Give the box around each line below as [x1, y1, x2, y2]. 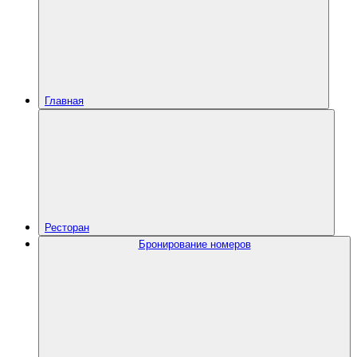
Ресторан [45, 222, 89, 233]
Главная [45, 95, 84, 107]
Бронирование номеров [138, 238, 251, 250]
